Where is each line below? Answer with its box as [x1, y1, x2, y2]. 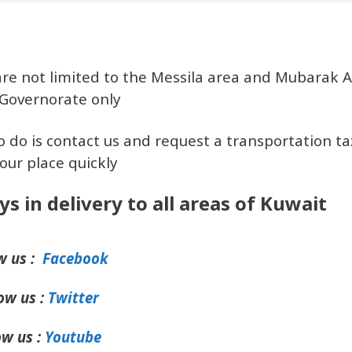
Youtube [45, 326, 101, 346]
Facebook [42, 247, 108, 268]
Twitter [47, 287, 99, 307]
